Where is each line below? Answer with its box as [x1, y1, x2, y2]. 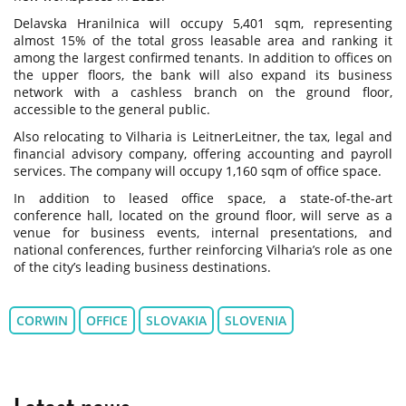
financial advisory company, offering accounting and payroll [14, 144, 392, 162]
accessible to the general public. [14, 100, 210, 118]
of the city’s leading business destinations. [14, 257, 271, 275]
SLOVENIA [225, 311, 286, 329]
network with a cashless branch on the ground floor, [14, 82, 392, 101]
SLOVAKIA [146, 311, 207, 329]
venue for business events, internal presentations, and [14, 223, 392, 241]
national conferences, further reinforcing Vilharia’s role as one [14, 240, 392, 258]
